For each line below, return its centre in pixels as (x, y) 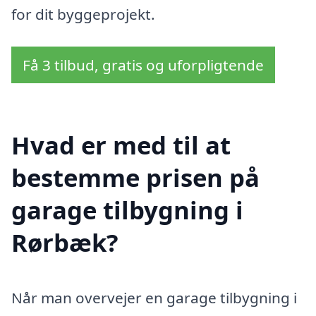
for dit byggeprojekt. (83, 14)
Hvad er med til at (121, 145)
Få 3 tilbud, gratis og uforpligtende (143, 65)
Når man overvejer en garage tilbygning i (154, 297)
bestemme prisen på (135, 177)
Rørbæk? (65, 242)
